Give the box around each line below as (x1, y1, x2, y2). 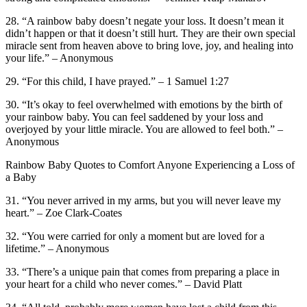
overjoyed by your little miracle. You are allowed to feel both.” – (5, 123, 283, 135)
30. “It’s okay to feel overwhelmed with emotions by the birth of (5, 98, 282, 110)
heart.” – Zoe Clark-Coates (5, 206, 122, 219)
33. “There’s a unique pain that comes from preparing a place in (5, 265, 280, 278)
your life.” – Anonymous (5, 51, 113, 64)
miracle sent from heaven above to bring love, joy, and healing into (5, 39, 293, 51)
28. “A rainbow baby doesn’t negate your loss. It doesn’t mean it (5, 14, 284, 27)
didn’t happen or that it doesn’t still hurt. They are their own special (5, 27, 295, 39)
